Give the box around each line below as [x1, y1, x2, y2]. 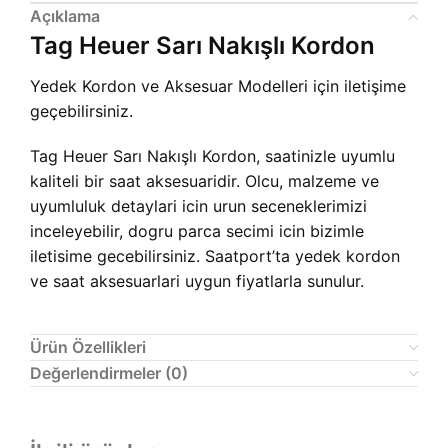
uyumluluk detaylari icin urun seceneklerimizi [30, 196, 367, 217]
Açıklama [30, 6, 100, 27]
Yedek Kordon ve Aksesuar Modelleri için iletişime [30, 76, 406, 97]
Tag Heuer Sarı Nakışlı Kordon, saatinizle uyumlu [30, 146, 395, 167]
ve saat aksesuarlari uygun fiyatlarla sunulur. [30, 271, 364, 292]
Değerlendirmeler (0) [30, 363, 188, 384]
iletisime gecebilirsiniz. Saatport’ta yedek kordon [30, 246, 400, 267]
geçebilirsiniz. [30, 101, 133, 122]
